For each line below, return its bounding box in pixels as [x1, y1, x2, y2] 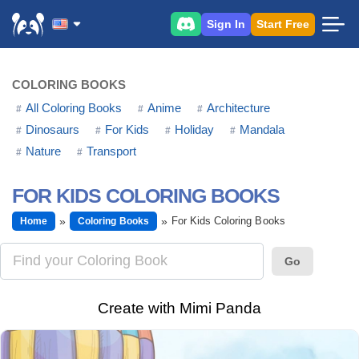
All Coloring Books [26, 101, 122, 115]
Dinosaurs [26, 123, 79, 136]
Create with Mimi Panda [98, 300, 261, 317]
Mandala [240, 123, 284, 136]
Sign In [207, 17, 245, 30]
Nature [26, 144, 61, 158]
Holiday [175, 123, 214, 136]
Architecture [207, 101, 270, 115]
